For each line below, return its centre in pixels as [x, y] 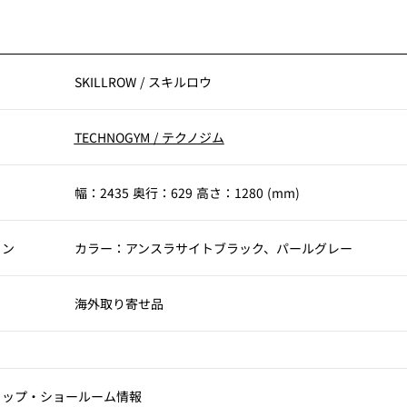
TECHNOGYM [114, 137]
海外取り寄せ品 [119, 303]
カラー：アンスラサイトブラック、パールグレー [213, 248]
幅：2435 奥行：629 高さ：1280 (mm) [187, 193]
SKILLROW [107, 82]
